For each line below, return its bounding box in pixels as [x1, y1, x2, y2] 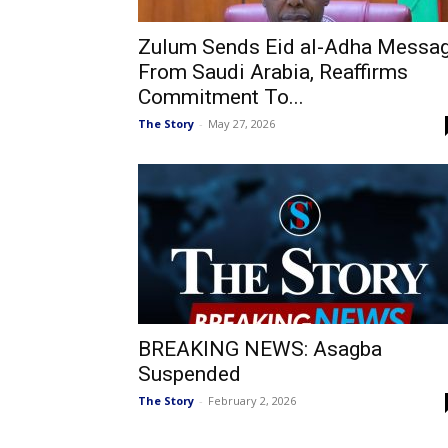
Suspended [138, 362, 241, 386]
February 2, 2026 [208, 393, 296, 408]
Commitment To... [138, 85, 304, 109]
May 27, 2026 [208, 116, 275, 131]
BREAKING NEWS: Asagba [138, 337, 382, 361]
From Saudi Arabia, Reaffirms [138, 60, 408, 84]
